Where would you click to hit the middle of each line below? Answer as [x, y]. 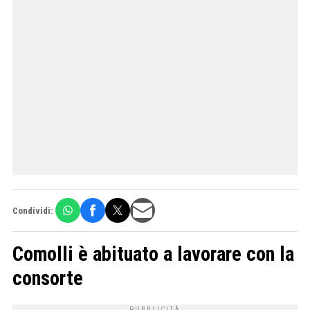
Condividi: [33, 210]
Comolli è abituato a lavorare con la [153, 254]
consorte [48, 279]
